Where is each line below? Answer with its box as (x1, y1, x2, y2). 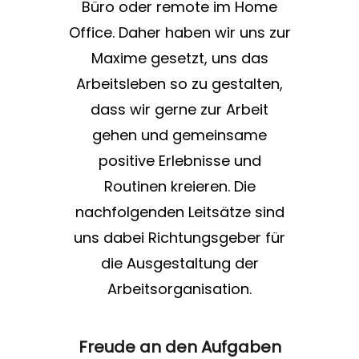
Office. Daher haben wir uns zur (68, 22, 291, 43)
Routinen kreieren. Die (103, 176, 256, 197)
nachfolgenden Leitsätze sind (75, 202, 284, 223)
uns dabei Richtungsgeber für (74, 228, 285, 248)
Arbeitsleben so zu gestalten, (76, 74, 283, 95)
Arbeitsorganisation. (107, 279, 252, 300)
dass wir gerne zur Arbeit (91, 99, 268, 120)
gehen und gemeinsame (92, 125, 267, 146)
